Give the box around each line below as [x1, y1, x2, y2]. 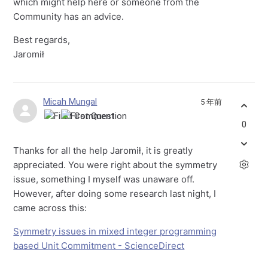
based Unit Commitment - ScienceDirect [13, 240, 185, 252]
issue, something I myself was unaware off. [13, 173, 195, 185]
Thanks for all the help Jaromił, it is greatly [13, 145, 193, 157]
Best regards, [13, 34, 71, 46]
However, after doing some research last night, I [13, 188, 217, 200]
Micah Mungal [43, 96, 98, 108]
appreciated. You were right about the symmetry [13, 159, 218, 171]
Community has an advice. [13, 11, 124, 23]
